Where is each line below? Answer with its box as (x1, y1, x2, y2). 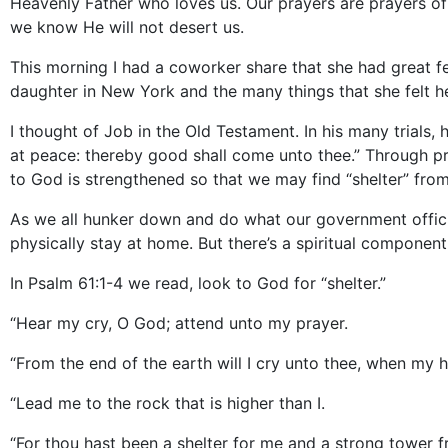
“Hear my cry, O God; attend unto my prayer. (10, 313, 348, 334)
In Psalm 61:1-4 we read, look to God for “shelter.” (10, 273, 386, 294)
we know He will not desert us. (10, 17, 244, 38)
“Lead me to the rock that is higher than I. (10, 393, 325, 414)
